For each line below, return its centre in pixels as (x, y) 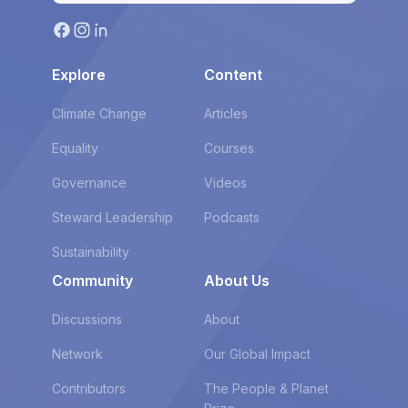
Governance (89, 183)
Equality (75, 148)
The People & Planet (266, 389)
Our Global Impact (257, 354)
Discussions (87, 320)
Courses (229, 148)
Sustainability (90, 252)
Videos (225, 183)
